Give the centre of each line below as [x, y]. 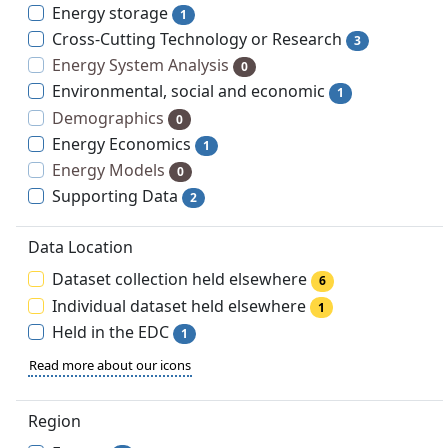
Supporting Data [115, 196]
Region [54, 420]
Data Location [80, 247]
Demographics [108, 117]
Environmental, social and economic [188, 91]
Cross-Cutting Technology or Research [197, 39]
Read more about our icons [110, 364]
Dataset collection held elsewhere [179, 279]
